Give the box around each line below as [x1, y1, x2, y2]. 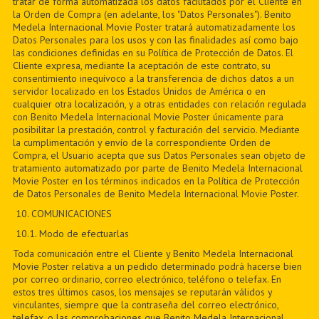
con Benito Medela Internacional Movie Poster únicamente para [12, 110, 283, 123]
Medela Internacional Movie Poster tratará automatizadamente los [12, 21, 296, 33]
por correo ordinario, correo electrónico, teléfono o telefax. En [12, 273, 281, 286]
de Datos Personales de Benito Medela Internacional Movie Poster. [12, 187, 299, 200]
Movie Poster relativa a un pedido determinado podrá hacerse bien [12, 260, 302, 273]
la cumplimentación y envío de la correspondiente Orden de [12, 136, 271, 149]
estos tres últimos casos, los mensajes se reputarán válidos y [12, 286, 272, 298]
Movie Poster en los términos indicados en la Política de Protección [12, 174, 300, 187]
